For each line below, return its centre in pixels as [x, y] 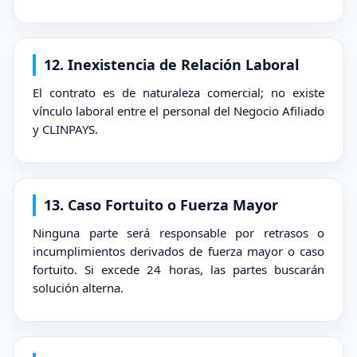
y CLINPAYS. [65, 129]
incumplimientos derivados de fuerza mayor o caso [178, 251]
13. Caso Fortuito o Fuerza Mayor [161, 205]
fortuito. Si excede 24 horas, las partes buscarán [178, 269]
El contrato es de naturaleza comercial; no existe [178, 92]
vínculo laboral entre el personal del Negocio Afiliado [178, 111]
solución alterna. [78, 288]
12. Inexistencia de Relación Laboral [171, 65]
